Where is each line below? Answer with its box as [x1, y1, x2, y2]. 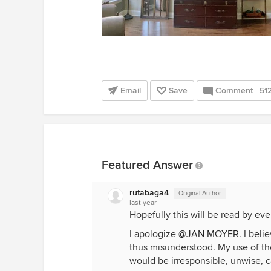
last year [129, 198, 157, 207]
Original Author [178, 189, 221, 197]
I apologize [129, 228, 178, 240]
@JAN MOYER [178, 228, 239, 240]
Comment [215, 85, 253, 96]
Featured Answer [102, 158, 193, 172]
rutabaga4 [129, 188, 169, 198]
